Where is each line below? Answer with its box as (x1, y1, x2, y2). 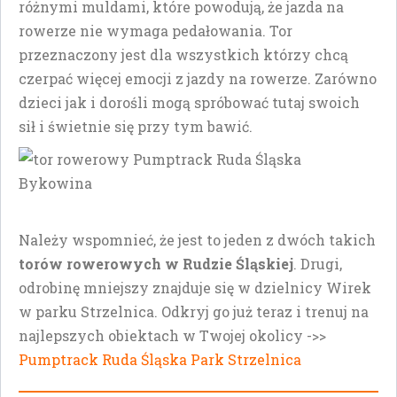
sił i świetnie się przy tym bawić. (19, 116, 256, 136)
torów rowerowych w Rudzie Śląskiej (19, 253, 293, 273)
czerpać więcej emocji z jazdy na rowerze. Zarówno (19, 68, 377, 88)
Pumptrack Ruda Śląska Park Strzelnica (19, 349, 301, 369)
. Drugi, (293, 253, 342, 273)
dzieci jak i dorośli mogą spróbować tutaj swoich (19, 92, 360, 112)
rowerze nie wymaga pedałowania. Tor (19, 20, 292, 40)
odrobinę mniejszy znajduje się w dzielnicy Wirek (19, 277, 371, 297)
